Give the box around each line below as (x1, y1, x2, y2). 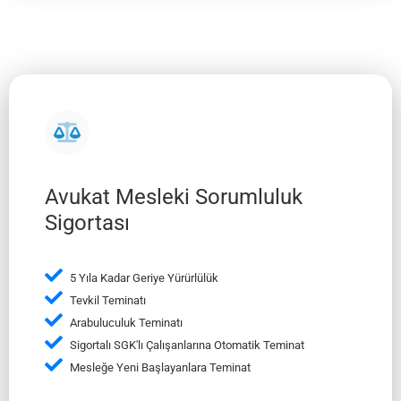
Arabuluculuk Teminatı (67, 315, 183, 329)
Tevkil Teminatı (67, 293, 146, 307)
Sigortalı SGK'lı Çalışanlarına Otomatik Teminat (67, 337, 304, 352)
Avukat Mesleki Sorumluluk (45, 184, 303, 210)
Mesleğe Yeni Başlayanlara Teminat (67, 360, 251, 374)
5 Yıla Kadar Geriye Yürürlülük (67, 270, 218, 285)
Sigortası (45, 210, 130, 236)
